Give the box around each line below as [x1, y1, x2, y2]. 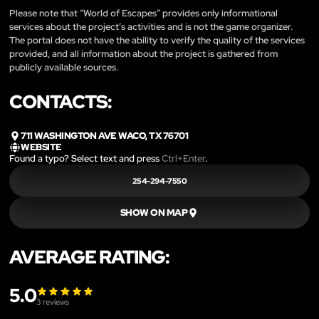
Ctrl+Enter [162, 152, 205, 165]
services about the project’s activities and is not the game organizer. [9, 20, 293, 33]
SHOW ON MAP [120, 206, 187, 219]
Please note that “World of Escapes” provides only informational [9, 6, 278, 19]
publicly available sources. [9, 61, 118, 73]
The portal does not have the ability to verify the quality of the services [9, 33, 305, 46]
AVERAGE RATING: [9, 244, 170, 269]
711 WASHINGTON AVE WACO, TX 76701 [21, 129, 189, 142]
